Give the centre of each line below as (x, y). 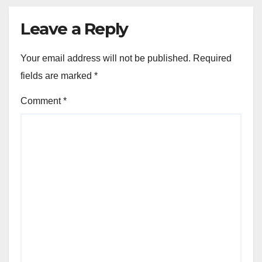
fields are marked (57, 75)
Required (212, 58)
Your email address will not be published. (106, 58)
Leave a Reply (74, 28)
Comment (42, 101)
